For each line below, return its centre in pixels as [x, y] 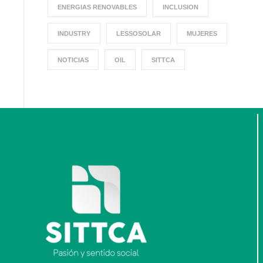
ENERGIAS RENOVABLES [97, 7]
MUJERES [202, 34]
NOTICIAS [73, 60]
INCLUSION [181, 7]
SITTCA [163, 60]
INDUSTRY [74, 34]
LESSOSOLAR [139, 34]
